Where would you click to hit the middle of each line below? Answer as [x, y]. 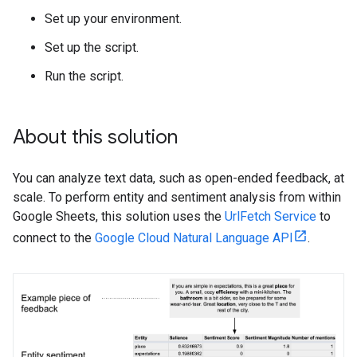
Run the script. [84, 76]
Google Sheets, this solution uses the [119, 216]
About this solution [95, 137]
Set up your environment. [113, 19]
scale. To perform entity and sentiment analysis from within [177, 197]
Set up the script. [92, 47]
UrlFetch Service [271, 216]
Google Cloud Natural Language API [194, 238]
